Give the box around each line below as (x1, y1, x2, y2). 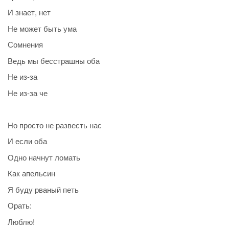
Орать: (8, 200, 32, 211)
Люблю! (8, 216, 35, 227)
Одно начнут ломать (8, 151, 80, 163)
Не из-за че (8, 87, 48, 98)
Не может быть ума (8, 22, 77, 34)
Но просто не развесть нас (8, 119, 102, 130)
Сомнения (8, 39, 43, 50)
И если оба (8, 135, 47, 147)
